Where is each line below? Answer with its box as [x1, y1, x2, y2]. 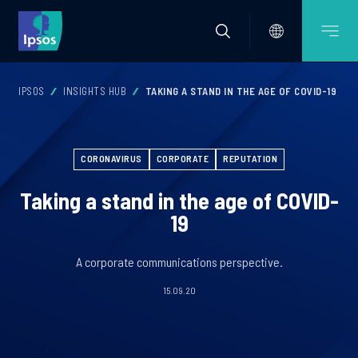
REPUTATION [223, 153, 277, 164]
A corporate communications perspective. [75, 254, 283, 269]
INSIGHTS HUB [63, 85, 126, 97]
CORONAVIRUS [81, 153, 142, 164]
